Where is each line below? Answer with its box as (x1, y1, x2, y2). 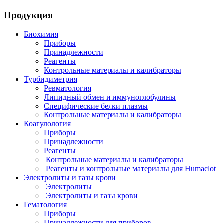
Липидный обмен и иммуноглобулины (44, 93, 176, 102)
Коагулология (24, 119, 71, 128)
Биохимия (24, 30, 58, 39)
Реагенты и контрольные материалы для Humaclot (44, 164, 216, 173)
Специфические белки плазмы (44, 102, 148, 111)
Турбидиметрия (24, 75, 77, 84)
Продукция (4, 9, 53, 20)
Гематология (24, 200, 67, 209)
